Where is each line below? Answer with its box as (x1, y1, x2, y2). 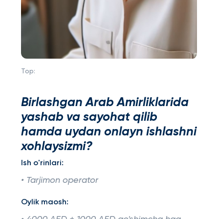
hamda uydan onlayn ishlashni (21, 126, 197, 138)
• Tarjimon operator (21, 176, 98, 185)
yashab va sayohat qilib (21, 111, 157, 124)
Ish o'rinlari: (21, 159, 64, 167)
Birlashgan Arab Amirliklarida (21, 96, 189, 109)
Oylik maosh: (21, 198, 68, 206)
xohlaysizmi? (21, 140, 92, 153)
